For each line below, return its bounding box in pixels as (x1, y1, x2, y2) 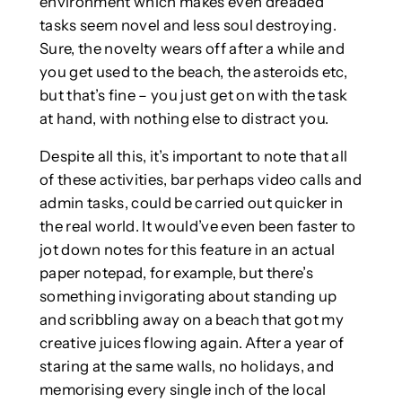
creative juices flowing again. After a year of (39, 334, 345, 353)
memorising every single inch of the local (39, 380, 327, 399)
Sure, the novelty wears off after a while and (39, 39, 345, 57)
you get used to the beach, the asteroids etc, (39, 62, 347, 81)
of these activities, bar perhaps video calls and (39, 170, 362, 189)
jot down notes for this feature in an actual (39, 240, 336, 259)
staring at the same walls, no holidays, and (39, 357, 335, 376)
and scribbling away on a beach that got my (39, 310, 344, 329)
